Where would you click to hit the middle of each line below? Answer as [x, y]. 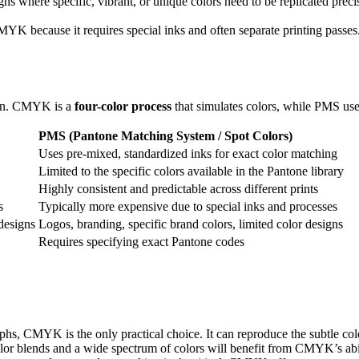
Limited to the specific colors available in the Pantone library [191, 171]
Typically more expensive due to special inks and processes [188, 207]
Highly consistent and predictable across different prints [178, 189]
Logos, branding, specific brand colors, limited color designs [191, 224]
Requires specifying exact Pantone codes [141, 242]
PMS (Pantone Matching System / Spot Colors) [165, 136]
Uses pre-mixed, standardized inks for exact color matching [188, 154]
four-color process [123, 107]
